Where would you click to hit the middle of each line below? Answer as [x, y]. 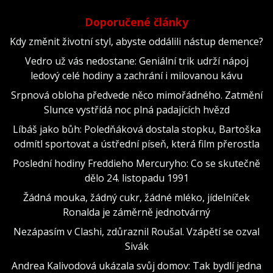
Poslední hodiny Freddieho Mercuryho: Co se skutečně [136, 163]
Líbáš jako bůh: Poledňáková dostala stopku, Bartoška [136, 129]
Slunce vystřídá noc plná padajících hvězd [136, 109]
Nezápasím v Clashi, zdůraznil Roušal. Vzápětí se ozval [136, 231]
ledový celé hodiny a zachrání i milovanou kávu [136, 75]
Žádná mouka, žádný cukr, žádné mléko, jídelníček [136, 197]
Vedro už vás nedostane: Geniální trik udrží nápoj [136, 61]
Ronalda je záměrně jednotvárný [136, 212]
